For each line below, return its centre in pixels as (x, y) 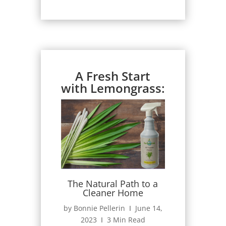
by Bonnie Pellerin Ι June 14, (113, 208)
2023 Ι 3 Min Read (113, 220)
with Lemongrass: (113, 88)
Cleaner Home (113, 193)
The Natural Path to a (113, 184)
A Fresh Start (113, 76)
